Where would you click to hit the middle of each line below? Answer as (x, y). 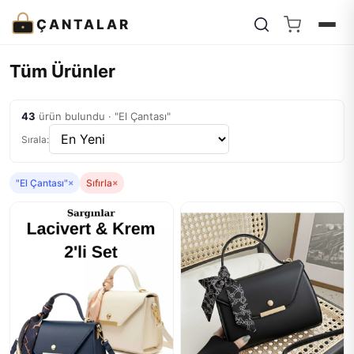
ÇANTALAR (83, 24)
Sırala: (35, 139)
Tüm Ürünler (62, 71)
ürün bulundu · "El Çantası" (103, 116)
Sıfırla (99, 183)
